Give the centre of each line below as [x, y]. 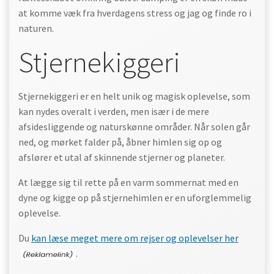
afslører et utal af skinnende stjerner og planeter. [122, 157]
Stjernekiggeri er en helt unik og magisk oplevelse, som [134, 96]
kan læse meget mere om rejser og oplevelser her [135, 238]
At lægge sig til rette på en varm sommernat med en [128, 182]
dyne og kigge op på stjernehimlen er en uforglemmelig [135, 198]
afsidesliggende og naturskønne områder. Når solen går [134, 127]
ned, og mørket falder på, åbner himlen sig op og [120, 142]
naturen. [36, 28]
